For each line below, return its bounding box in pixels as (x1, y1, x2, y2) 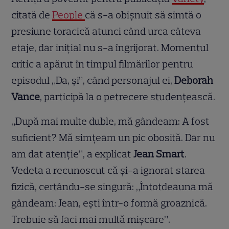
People (52, 9, 85, 21)
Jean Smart (133, 148, 185, 161)
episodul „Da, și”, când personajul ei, (11, 74, 175, 87)
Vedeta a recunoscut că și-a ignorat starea (11, 164, 205, 177)
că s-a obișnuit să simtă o (85, 9, 202, 21)
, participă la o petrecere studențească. (40, 90, 216, 103)
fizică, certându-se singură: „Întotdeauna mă (11, 180, 214, 193)
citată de (11, 9, 53, 21)
